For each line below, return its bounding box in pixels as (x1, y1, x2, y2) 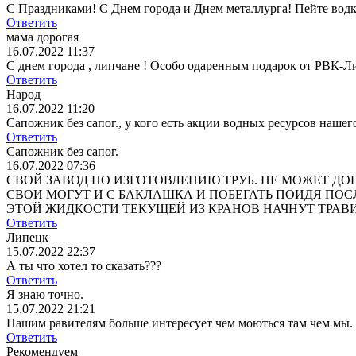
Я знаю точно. (6, 288, 83, 302)
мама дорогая (6, 30, 79, 44)
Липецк (6, 230, 48, 245)
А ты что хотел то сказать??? (6, 259, 161, 273)
